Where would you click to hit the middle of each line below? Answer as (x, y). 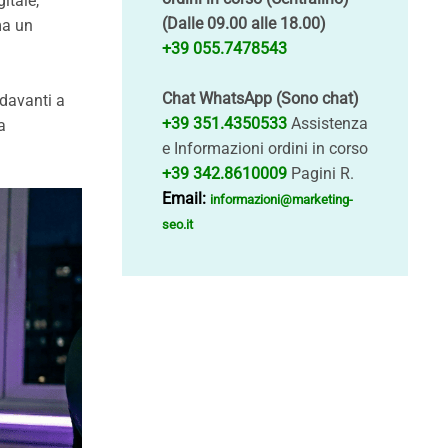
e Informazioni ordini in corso (265, 148)
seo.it (177, 224)
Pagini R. (320, 173)
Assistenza (327, 123)
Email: (184, 198)
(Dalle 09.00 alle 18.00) (244, 23)
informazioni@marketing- (281, 199)
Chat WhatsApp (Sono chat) (260, 98)
